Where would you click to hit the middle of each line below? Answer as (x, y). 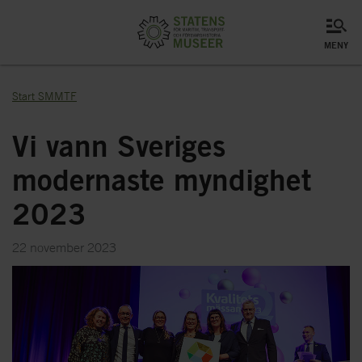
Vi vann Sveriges (119, 145)
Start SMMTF (44, 96)
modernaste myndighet (162, 179)
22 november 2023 (64, 247)
